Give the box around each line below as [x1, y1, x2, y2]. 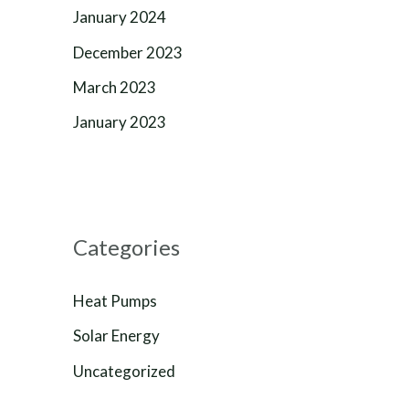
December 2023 [73, 42, 183, 62]
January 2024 [73, 7, 166, 27]
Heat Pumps [73, 291, 157, 310]
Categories [73, 234, 180, 260]
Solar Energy [73, 326, 160, 346]
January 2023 [73, 112, 166, 131]
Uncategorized [73, 361, 175, 381]
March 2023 [73, 77, 156, 97]
